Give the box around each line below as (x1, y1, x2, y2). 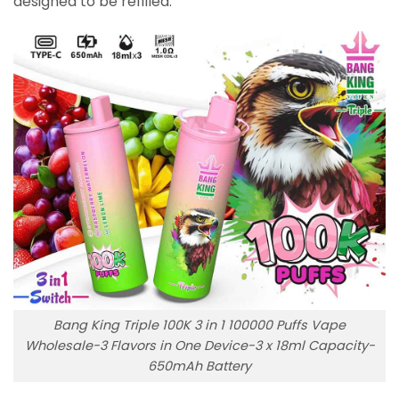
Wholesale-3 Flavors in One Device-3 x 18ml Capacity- (24, 337, 375, 355)
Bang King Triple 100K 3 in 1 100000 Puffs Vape (53, 316, 346, 335)
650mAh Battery (148, 357, 251, 376)
